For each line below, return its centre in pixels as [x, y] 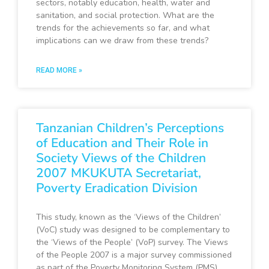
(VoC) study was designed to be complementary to [133, 230]
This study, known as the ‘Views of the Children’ [128, 217]
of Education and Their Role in [122, 143]
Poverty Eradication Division [117, 188]
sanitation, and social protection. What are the [125, 16]
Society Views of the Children [121, 158]
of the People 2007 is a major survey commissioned [134, 255]
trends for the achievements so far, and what [123, 28]
